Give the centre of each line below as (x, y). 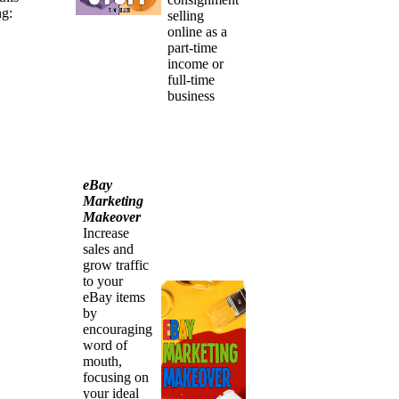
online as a (198, 31)
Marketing (114, 201)
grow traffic (116, 265)
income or (196, 63)
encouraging (118, 329)
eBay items (114, 297)
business (191, 95)
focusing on (116, 377)
